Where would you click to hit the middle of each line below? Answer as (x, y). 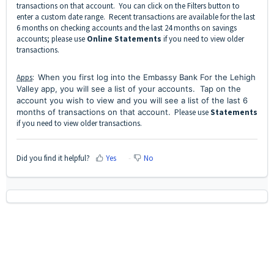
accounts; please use (52, 39)
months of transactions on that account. (94, 112)
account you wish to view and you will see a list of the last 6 (132, 101)
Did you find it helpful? (53, 158)
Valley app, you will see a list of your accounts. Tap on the (129, 89)
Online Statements (124, 39)
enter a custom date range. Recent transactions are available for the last (136, 17)
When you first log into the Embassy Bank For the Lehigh (147, 77)
